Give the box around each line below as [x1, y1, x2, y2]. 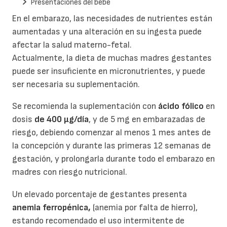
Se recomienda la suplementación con [12, 101, 158, 112]
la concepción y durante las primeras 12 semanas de [12, 140, 211, 152]
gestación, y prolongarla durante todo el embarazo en [12, 154, 215, 165]
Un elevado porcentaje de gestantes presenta [12, 188, 187, 200]
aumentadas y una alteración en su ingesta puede [12, 26, 202, 37]
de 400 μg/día [34, 114, 89, 125]
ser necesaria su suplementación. [12, 79, 140, 90]
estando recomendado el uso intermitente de [12, 215, 184, 226]
